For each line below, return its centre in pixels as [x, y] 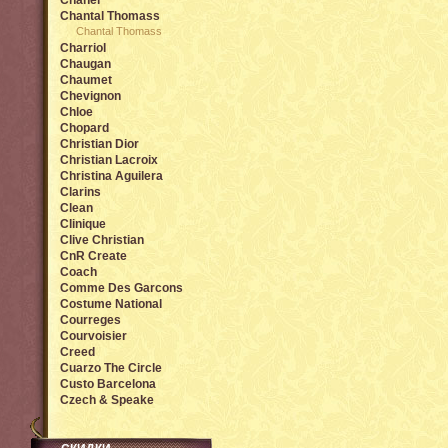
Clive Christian [102, 240]
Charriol [83, 48]
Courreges [90, 320]
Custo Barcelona [108, 384]
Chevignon [90, 96]
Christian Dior [99, 144]
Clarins [80, 192]
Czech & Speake [107, 400]
